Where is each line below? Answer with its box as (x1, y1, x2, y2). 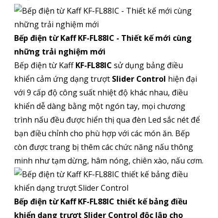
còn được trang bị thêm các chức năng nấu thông (14, 142, 193, 153)
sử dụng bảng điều (111, 60, 183, 71)
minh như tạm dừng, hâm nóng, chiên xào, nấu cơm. (14, 155, 203, 166)
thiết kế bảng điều (116, 196, 187, 207)
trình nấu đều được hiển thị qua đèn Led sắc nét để (14, 114, 200, 126)
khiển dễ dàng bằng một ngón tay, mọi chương (14, 101, 185, 112)
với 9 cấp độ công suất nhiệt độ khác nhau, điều (14, 87, 188, 98)
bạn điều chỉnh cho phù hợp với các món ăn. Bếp (14, 128, 190, 139)
